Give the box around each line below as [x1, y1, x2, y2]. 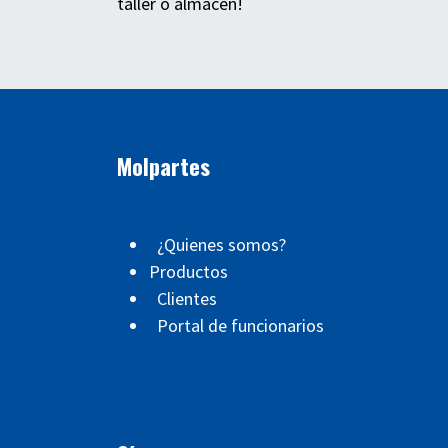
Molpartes [117, 149, 210, 184]
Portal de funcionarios [157, 314, 324, 338]
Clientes [157, 287, 217, 311]
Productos [149, 260, 228, 284]
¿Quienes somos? [157, 233, 286, 257]
